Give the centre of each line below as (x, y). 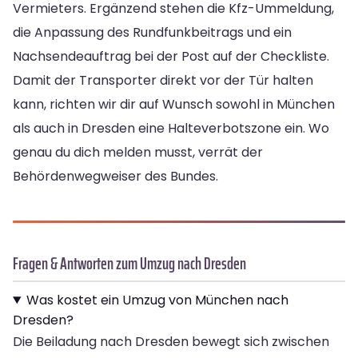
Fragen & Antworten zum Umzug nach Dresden (129, 263)
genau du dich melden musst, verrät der (138, 152)
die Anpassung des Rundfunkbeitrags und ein (152, 32)
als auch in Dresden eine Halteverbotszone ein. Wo (171, 128)
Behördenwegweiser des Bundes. (115, 176)
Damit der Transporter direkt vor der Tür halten (163, 80)
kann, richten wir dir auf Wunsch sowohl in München (174, 104)
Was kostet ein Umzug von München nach (157, 300)
